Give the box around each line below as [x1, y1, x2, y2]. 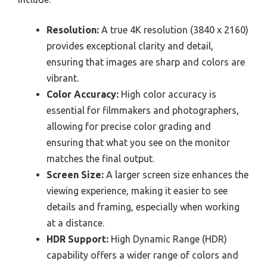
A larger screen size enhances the [104, 169, 249, 181]
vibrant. [46, 73, 79, 84]
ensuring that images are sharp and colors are [46, 57, 245, 68]
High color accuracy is [119, 89, 216, 100]
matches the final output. [46, 153, 154, 164]
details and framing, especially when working [46, 201, 240, 213]
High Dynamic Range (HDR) [108, 234, 227, 245]
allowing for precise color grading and [46, 121, 211, 132]
